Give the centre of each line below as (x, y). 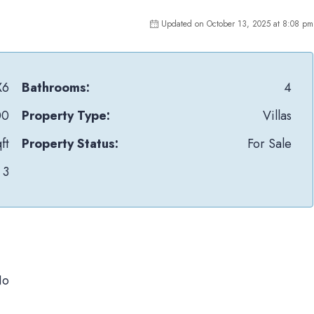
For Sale (269, 144)
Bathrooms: (56, 88)
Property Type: (66, 116)
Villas (277, 116)
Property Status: (70, 144)
